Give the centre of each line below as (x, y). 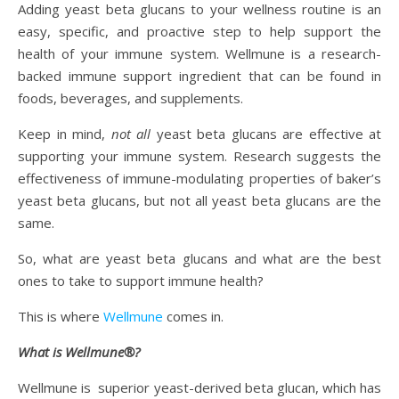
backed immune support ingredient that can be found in (199, 76)
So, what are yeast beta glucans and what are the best (199, 259)
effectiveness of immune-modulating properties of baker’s (199, 179)
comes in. (193, 317)
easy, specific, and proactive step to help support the (199, 32)
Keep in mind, (65, 134)
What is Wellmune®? (79, 352)
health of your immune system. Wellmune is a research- (199, 54)
